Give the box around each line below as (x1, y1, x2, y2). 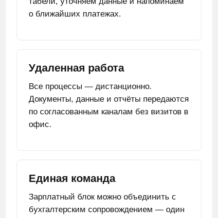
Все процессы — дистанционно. (29, 82, 152, 91)
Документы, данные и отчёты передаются (29, 94, 189, 104)
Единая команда (29, 172, 115, 184)
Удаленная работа (29, 62, 124, 74)
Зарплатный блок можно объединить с (29, 192, 176, 201)
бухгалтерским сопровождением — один (29, 205, 184, 214)
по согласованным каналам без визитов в (29, 107, 188, 116)
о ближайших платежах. (29, 9, 121, 18)
